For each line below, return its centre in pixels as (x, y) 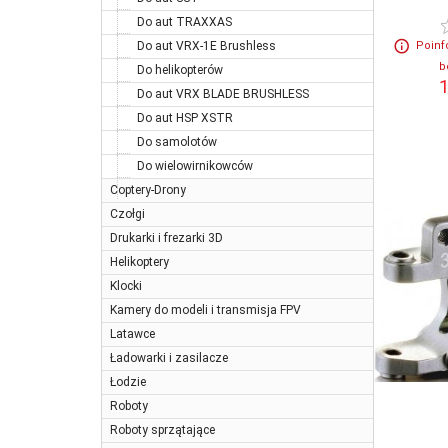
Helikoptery (139, 261)
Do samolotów (177, 141)
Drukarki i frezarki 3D (166, 237)
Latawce (132, 333)
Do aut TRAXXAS (184, 21)
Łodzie (128, 381)
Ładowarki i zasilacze (169, 357)
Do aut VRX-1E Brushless (206, 45)
